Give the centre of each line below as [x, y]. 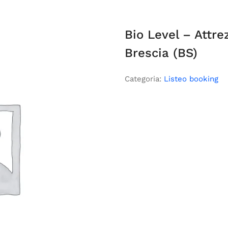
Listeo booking [191, 79]
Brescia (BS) [161, 53]
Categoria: [145, 79]
